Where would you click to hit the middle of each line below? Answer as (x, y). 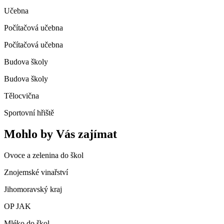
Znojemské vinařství (36, 172)
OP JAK (17, 206)
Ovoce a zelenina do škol (44, 155)
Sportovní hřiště (29, 113)
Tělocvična (21, 96)
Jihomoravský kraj (33, 189)
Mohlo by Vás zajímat (60, 134)
